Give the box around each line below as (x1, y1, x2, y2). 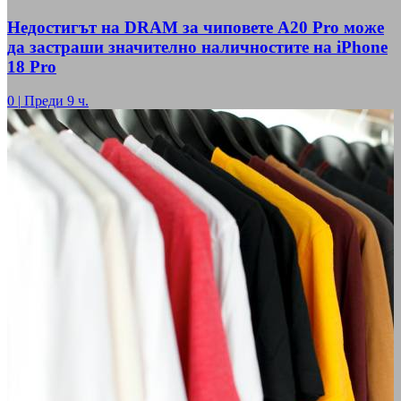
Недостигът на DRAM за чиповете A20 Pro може (7, 17, 384, 37)
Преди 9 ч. (24, 93, 89, 109)
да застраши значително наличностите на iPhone (7, 37, 388, 56)
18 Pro (7, 56, 56, 76)
